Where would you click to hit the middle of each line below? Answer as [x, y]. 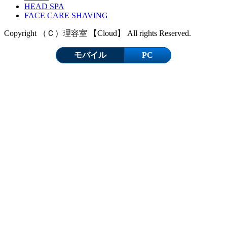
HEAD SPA [44, 6]
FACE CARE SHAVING [66, 15]
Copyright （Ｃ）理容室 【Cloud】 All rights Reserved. [98, 33]
